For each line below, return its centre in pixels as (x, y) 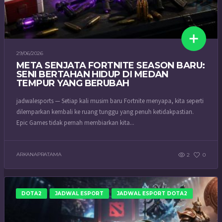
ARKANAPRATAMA (39, 155)
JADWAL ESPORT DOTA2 (152, 194)
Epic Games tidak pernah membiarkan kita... (75, 123)
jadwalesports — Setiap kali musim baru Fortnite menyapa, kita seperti (110, 101)
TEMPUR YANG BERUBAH (73, 83)
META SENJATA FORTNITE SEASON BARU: (111, 65)
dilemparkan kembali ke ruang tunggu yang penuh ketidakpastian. (105, 112)
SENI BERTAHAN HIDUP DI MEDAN (92, 74)
